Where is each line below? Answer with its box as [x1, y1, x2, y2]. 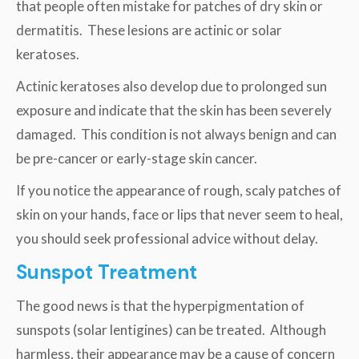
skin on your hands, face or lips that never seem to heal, [16, 205, 343, 223]
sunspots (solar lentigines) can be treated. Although [16, 321, 326, 338]
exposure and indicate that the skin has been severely [16, 101, 332, 119]
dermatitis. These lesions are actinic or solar [16, 21, 282, 38]
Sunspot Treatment [16, 259, 197, 284]
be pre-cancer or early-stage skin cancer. [16, 149, 257, 167]
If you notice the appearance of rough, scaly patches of [16, 181, 341, 199]
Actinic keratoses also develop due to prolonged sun [16, 77, 327, 95]
